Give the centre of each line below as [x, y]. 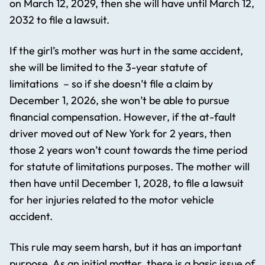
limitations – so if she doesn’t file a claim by [111, 84]
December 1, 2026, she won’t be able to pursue [119, 101]
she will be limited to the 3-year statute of [108, 67]
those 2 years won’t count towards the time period [128, 150]
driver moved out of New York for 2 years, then [120, 134]
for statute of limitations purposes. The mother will [130, 167]
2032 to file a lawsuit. [59, 20]
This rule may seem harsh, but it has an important [126, 247]
